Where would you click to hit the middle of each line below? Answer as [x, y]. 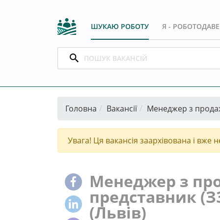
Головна [81, 108]
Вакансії [122, 108]
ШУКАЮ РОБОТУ [120, 26]
